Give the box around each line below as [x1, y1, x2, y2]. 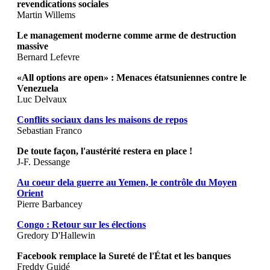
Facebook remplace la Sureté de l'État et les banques [17, 251, 231, 262]
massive [17, 41, 48, 52]
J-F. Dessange [17, 157, 70, 168]
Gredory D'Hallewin [17, 230, 95, 241]
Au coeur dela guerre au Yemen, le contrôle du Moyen [17, 177, 237, 188]
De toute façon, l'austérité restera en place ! [17, 146, 192, 157]
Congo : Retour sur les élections [17, 219, 146, 230]
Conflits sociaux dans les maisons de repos [17, 115, 187, 125]
